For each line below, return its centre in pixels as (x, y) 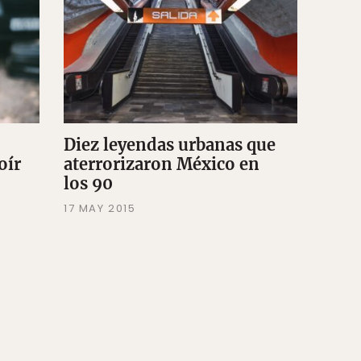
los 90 (88, 184)
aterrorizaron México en (161, 164)
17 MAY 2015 (100, 209)
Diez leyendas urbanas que (169, 145)
